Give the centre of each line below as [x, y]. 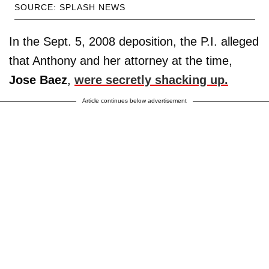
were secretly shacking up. [151, 80]
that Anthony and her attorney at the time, [121, 61]
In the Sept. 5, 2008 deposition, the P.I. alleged [134, 42]
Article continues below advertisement [134, 101]
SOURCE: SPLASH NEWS [70, 8]
